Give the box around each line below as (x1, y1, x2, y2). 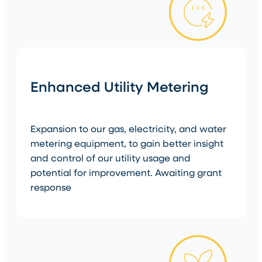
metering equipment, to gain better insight (30, 137, 223, 149)
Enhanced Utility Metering (30, 77, 208, 96)
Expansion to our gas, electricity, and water (30, 122, 226, 135)
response (30, 181, 71, 193)
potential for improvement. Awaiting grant (30, 166, 222, 178)
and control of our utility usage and (30, 151, 191, 164)
